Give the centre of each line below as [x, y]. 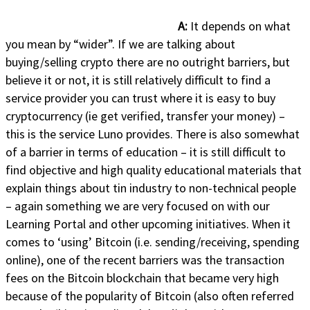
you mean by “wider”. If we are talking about [120, 44]
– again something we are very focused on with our [138, 206]
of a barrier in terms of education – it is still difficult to [146, 152]
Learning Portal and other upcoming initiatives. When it [148, 224]
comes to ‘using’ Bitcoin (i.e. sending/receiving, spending [153, 241]
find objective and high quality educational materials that [154, 170]
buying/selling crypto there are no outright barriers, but [148, 62]
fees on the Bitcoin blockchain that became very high [142, 277]
